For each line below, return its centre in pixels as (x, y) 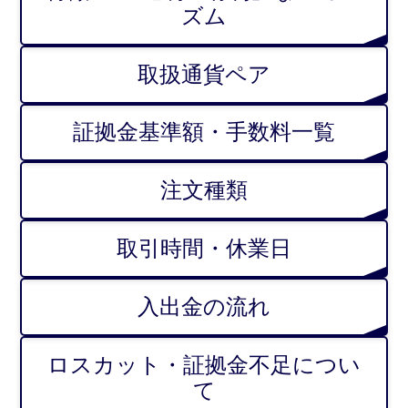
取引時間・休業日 (204, 249)
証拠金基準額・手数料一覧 (204, 132)
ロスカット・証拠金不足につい (204, 364)
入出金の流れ (204, 306)
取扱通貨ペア (204, 74)
